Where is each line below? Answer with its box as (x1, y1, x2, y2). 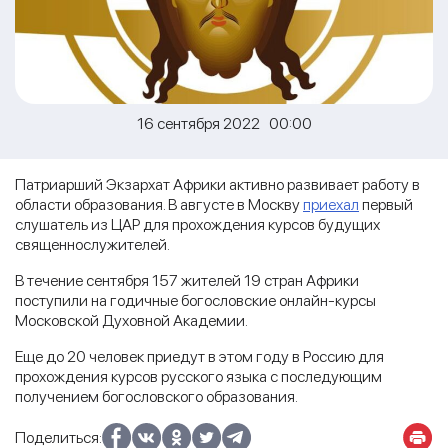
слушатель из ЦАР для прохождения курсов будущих (15, 214, 380, 234)
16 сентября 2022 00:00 (136, 113, 312, 133)
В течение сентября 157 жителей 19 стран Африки (15, 270, 359, 290)
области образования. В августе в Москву (15, 194, 303, 214)
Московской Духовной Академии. (15, 310, 248, 330)
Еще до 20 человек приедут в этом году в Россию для (15, 346, 384, 366)
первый (359, 194, 413, 214)
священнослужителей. (15, 234, 170, 254)
